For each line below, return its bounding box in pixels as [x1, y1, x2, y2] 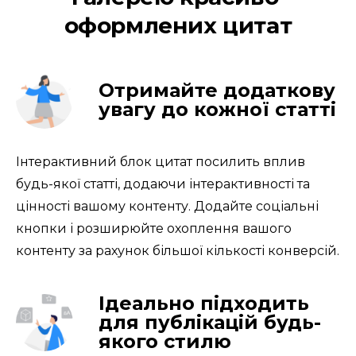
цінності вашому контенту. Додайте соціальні [16, 198, 319, 214]
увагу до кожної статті [99, 97, 336, 121]
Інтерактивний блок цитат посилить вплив [16, 153, 305, 169]
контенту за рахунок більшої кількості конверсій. [16, 242, 339, 258]
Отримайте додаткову [99, 78, 335, 102]
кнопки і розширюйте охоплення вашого [16, 220, 292, 236]
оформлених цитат [64, 11, 292, 39]
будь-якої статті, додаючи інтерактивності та [16, 176, 310, 192]
